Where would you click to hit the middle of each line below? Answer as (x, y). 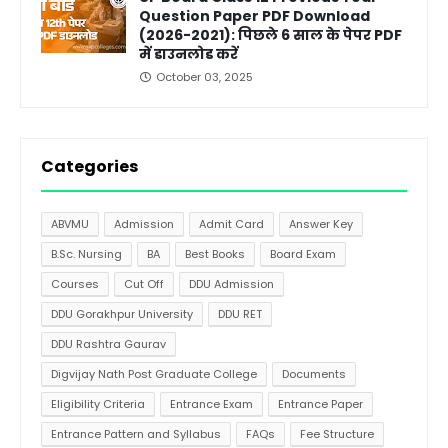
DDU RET (240, 313)
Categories (89, 166)
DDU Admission (231, 283)
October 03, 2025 (204, 76)
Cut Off (144, 283)
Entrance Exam (211, 403)
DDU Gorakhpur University (122, 313)
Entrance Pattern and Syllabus (136, 433)
